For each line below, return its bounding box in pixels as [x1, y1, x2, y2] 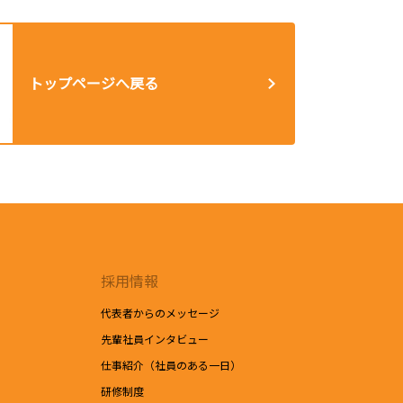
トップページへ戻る [29, 72, 159, 94]
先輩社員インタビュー [101, 330, 209, 346]
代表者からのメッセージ [101, 304, 219, 320]
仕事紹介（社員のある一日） [101, 356, 241, 372]
